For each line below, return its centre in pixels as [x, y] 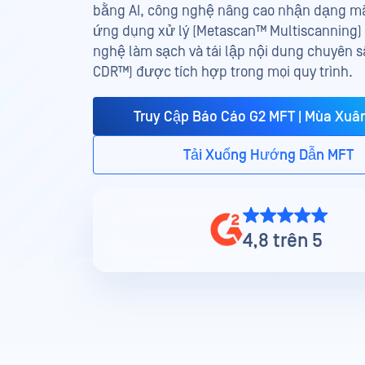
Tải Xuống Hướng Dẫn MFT [268, 156]
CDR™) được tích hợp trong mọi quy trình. [223, 73]
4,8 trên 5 [282, 240]
